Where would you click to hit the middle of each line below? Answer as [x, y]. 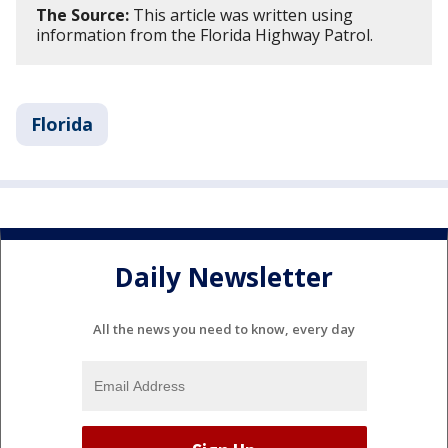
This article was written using [241, 14]
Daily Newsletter [224, 277]
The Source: [82, 14]
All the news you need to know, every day [224, 328]
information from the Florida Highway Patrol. [204, 34]
